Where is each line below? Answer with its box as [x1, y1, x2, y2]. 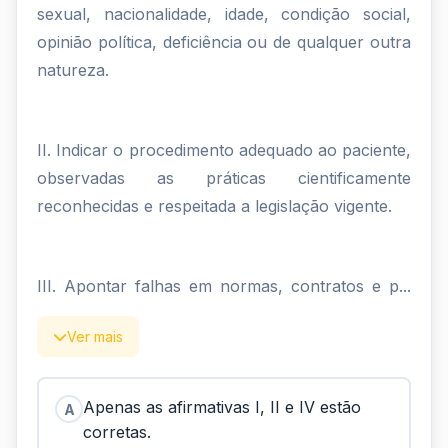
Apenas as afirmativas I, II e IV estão [83, 397, 361, 417]
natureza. [37, 60, 109, 80]
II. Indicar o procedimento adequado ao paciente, [37, 140, 411, 160]
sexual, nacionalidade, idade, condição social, [37, 4, 411, 24]
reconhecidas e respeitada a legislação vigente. [37, 196, 392, 216]
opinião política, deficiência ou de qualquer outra [37, 32, 411, 52]
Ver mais [67, 328, 123, 345]
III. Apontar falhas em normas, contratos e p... [37, 276, 411, 296]
